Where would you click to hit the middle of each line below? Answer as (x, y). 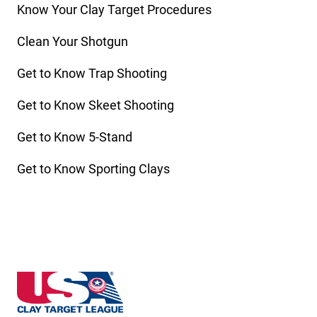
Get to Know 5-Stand (75, 137)
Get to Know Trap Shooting (92, 74)
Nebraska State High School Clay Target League (151, 281)
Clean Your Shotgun (74, 42)
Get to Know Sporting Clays (93, 169)
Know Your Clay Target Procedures (114, 10)
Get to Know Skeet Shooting (96, 105)
